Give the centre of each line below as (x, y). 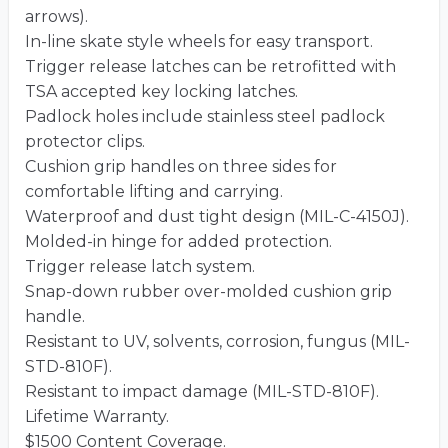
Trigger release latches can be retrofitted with (210, 67)
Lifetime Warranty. (97, 417)
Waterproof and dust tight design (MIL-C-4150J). (217, 217)
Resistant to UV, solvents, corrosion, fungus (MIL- (217, 342)
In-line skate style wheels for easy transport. (199, 42)
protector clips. (85, 142)
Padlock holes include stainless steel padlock (205, 117)
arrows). (56, 17)
